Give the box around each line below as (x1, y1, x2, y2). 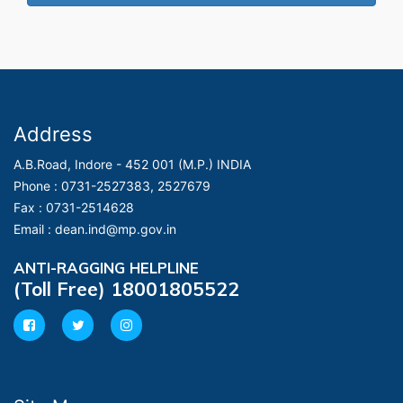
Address (13, 122, 93, 146)
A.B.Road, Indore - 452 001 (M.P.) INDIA (13, 157, 251, 172)
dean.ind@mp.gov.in (55, 221, 176, 237)
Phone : (13, 178, 61, 193)
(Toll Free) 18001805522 (13, 277, 239, 300)
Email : (13, 221, 55, 237)
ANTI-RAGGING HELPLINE (13, 258, 199, 277)
